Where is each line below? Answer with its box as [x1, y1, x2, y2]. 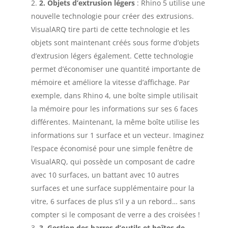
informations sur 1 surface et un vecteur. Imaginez [31, 130, 204, 140]
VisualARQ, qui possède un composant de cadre [31, 156, 195, 166]
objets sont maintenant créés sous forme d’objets [31, 37, 199, 47]
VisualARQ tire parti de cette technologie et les [31, 24, 190, 34]
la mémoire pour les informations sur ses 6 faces [31, 103, 198, 113]
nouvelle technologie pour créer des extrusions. [31, 11, 194, 21]
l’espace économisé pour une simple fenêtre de [31, 143, 193, 153]
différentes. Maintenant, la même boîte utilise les [31, 117, 199, 127]
